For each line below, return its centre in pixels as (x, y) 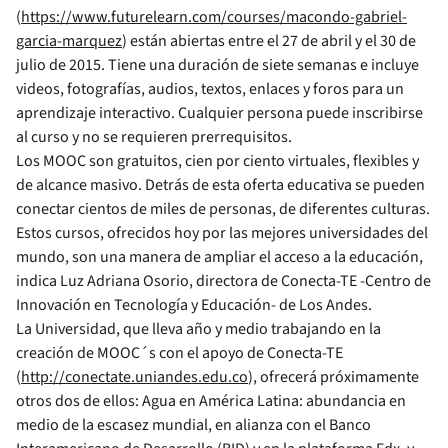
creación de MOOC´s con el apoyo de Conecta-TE (179, 353)
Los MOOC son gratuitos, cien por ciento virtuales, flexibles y (217, 161)
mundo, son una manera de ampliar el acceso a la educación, (219, 257)
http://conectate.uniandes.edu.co (134, 377)
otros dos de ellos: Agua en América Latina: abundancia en (211, 401)
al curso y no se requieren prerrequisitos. (154, 137)
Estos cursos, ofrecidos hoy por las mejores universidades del (222, 233)
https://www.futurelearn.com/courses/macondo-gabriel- (214, 17)
